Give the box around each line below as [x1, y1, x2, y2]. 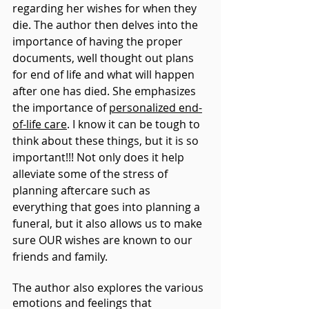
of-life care [12, 116, 67, 132]
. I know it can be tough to [67, 116, 203, 132]
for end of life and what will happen [12, 66, 197, 82]
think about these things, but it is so [12, 132, 201, 148]
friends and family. [12, 248, 108, 264]
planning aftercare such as [12, 182, 153, 198]
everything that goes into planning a [12, 199, 203, 215]
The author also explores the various [12, 279, 206, 295]
